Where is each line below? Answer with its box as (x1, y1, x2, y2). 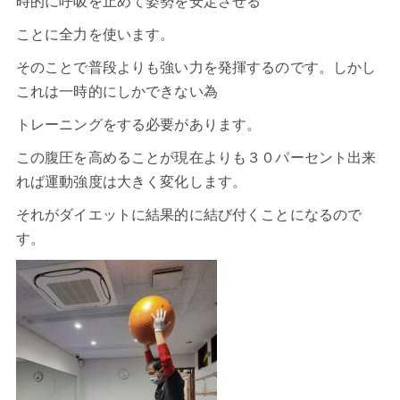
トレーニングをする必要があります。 (15, 117, 262, 133)
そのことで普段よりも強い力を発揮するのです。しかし (15, 60, 377, 76)
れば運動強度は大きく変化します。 (15, 174, 247, 190)
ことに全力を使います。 (15, 27, 175, 43)
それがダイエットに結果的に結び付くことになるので (15, 207, 362, 223)
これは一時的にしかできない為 (15, 84, 218, 100)
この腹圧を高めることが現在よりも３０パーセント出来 (15, 150, 377, 166)
